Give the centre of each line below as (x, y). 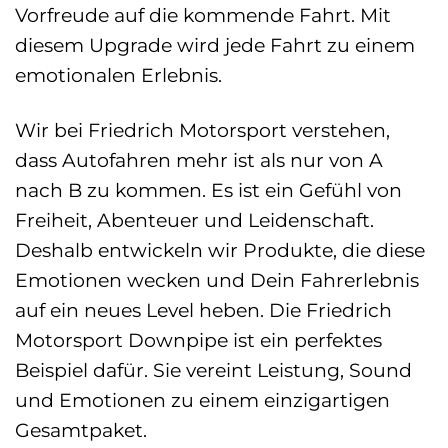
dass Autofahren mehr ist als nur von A (199, 160)
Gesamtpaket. (81, 430)
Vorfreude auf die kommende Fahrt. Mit (203, 15)
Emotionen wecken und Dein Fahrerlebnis (217, 280)
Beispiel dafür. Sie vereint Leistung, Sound (213, 370)
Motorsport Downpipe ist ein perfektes (198, 340)
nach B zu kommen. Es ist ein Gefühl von (208, 190)
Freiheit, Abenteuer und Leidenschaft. (194, 220)
